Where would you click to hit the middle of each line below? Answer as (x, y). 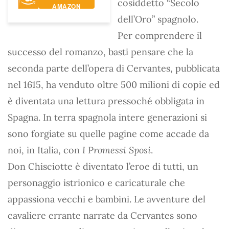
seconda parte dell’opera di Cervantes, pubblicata (114, 68)
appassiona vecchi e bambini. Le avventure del (107, 199)
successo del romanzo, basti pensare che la (100, 52)
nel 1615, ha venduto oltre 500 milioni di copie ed (114, 84)
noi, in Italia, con (45, 150)
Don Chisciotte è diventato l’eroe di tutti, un (103, 166)
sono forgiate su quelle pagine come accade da (108, 133)
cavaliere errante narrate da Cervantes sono (102, 215)
